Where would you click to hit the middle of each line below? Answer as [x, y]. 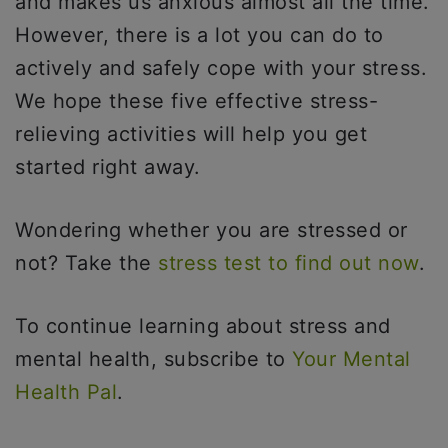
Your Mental [351, 359]
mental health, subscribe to [153, 359]
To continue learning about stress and [203, 326]
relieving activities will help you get [191, 134]
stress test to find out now [288, 263]
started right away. [108, 167]
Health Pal [66, 392]
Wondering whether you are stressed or [211, 230]
